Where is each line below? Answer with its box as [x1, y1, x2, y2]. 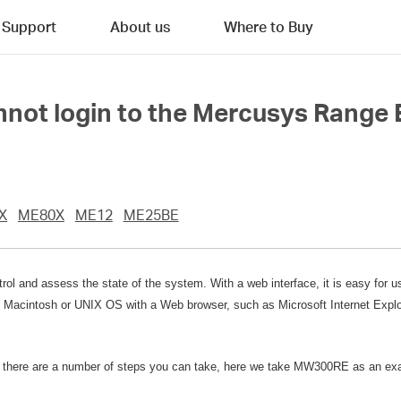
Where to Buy [224, 17, 313, 36]
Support [2, 17, 56, 36]
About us [110, 17, 170, 36]
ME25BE [123, 206, 179, 224]
